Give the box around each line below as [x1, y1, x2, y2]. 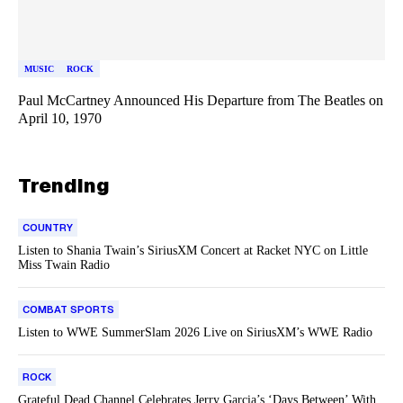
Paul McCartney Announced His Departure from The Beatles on [18, 92, 383, 108]
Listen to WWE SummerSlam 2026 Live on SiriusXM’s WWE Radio [18, 325, 372, 339]
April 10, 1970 [18, 110, 102, 126]
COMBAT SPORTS [22, 302, 114, 316]
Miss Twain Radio [18, 257, 110, 272]
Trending [18, 172, 110, 198]
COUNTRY [22, 220, 73, 234]
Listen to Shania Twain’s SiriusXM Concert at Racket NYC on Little [18, 243, 368, 257]
